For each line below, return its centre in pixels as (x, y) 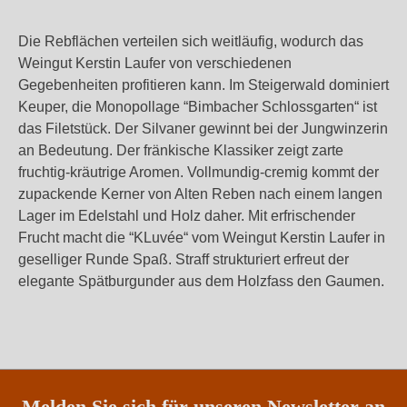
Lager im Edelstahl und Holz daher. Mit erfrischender (187, 216)
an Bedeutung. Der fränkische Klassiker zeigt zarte (181, 150)
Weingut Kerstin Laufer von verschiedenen (155, 63)
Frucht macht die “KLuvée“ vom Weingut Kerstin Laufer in (202, 238)
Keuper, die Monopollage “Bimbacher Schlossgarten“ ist (198, 107)
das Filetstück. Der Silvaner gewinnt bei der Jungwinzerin (203, 129)
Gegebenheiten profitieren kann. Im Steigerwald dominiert (203, 85)
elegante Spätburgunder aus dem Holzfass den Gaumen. (201, 281)
